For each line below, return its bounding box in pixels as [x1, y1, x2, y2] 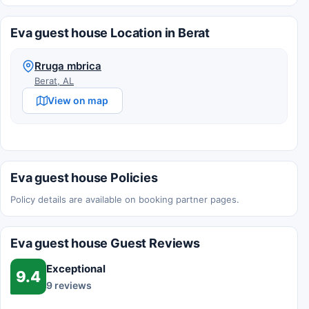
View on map [48, 94, 108, 107]
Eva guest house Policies [10, 170, 158, 186]
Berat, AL [34, 75, 74, 87]
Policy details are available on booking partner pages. [10, 194, 239, 206]
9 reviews [46, 279, 92, 291]
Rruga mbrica [34, 59, 101, 73]
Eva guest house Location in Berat [10, 26, 210, 41]
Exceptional [46, 261, 106, 275]
